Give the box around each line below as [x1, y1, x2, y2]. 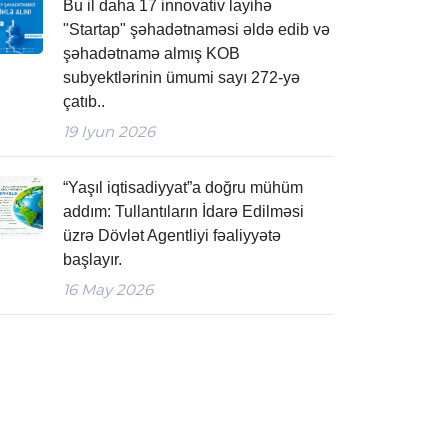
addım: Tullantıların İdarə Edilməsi [63, 203, 304, 220]
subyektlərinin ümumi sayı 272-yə [63, 69, 300, 86]
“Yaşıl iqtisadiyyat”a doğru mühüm [63, 179, 303, 196]
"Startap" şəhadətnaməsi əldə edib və [63, 21, 330, 38]
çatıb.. [63, 93, 105, 110]
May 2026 [77, 280, 153, 299]
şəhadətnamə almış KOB [63, 45, 240, 62]
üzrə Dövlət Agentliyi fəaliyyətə [63, 227, 281, 244]
